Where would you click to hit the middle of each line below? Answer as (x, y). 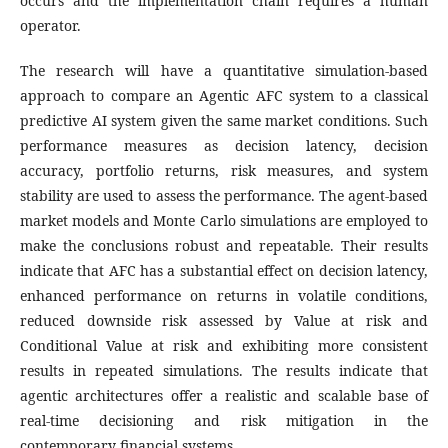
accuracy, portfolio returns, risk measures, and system (224, 170)
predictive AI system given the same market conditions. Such (224, 120)
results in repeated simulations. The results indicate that (224, 370)
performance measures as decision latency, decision (224, 145)
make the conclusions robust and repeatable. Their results (224, 245)
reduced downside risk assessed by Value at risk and (224, 320)
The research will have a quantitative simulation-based (224, 70)
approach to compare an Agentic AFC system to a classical (224, 95)
